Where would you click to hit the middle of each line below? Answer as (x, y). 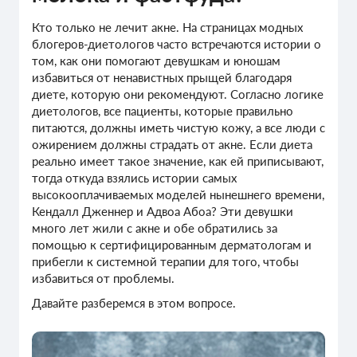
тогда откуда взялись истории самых (134, 178)
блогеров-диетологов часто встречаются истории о (177, 44)
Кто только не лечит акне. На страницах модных (167, 27)
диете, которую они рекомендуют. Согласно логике (178, 94)
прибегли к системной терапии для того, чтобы (165, 262)
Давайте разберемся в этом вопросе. (134, 302)
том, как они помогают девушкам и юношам (156, 61)
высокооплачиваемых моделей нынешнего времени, (178, 195)
